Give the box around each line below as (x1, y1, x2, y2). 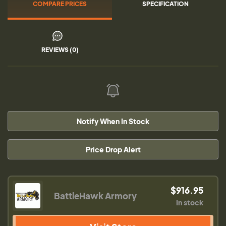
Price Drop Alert (85, 145, 141, 154)
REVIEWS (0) (41, 46, 79, 53)
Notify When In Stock (77, 117, 149, 126)
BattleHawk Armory (54, 190, 137, 201)
